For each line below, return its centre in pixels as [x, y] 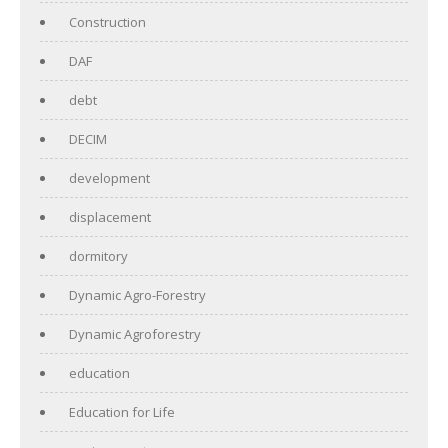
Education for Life [122, 411]
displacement [110, 216]
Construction [107, 21]
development [109, 177]
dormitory [98, 255]
